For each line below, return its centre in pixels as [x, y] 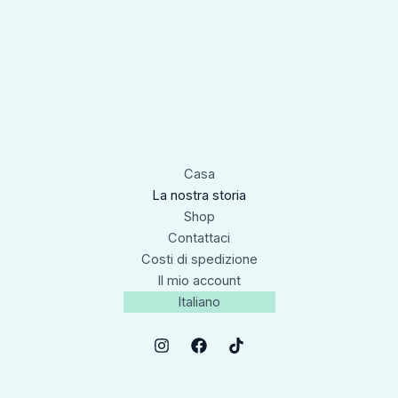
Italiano [199, 302]
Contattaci [199, 239]
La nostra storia [199, 196]
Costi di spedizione [199, 260]
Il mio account [199, 281]
